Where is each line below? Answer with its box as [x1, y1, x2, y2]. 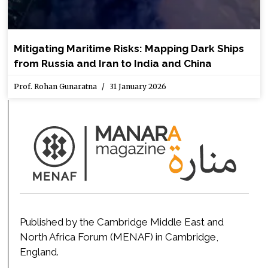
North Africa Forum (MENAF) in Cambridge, [20, 230, 219, 243]
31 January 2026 [108, 81, 167, 91]
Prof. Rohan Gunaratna [14, 81, 99, 91]
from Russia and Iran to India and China [14, 57, 212, 69]
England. [20, 245, 59, 258]
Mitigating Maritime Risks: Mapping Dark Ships [14, 42, 245, 54]
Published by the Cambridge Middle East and [20, 215, 224, 228]
